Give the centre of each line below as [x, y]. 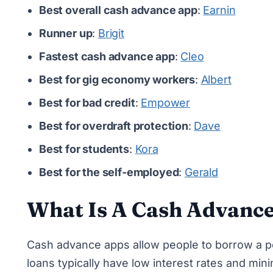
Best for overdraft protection [114, 126]
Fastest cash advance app [107, 56]
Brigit [111, 33]
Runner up [66, 33]
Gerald [201, 172]
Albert [216, 80]
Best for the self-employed [109, 172]
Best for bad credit [87, 103]
